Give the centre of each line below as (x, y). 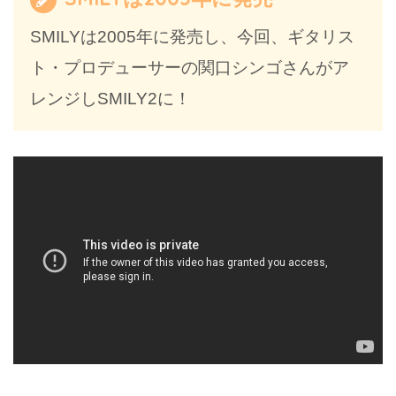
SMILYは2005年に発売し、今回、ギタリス (193, 37)
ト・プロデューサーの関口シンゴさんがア (190, 68)
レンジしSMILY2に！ (111, 99)
